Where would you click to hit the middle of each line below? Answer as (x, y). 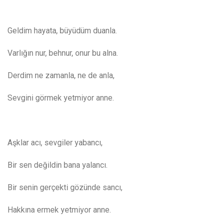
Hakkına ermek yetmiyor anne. (59, 210)
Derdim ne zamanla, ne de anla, (61, 76)
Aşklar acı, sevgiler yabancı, (55, 143)
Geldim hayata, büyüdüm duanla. (62, 31)
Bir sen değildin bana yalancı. (57, 165)
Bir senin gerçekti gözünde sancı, (65, 188)
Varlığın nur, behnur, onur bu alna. (63, 53)
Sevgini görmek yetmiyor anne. (61, 98)
